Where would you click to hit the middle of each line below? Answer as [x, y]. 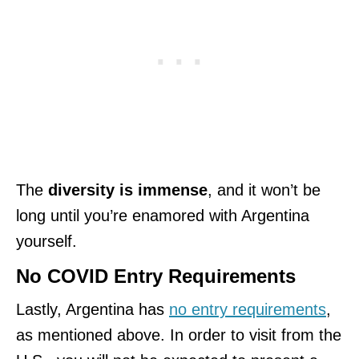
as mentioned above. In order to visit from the [179, 335]
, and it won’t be [264, 190]
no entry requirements [248, 309]
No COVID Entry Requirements [156, 276]
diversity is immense [125, 190]
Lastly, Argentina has [93, 309]
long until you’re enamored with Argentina [163, 215]
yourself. [46, 241]
